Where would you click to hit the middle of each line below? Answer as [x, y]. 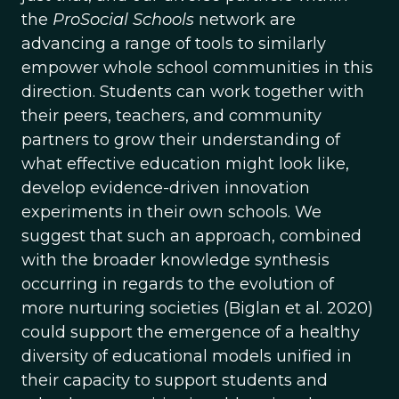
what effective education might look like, [185, 164]
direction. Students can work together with [193, 92]
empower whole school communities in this [197, 68]
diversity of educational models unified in [187, 356]
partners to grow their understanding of [181, 140]
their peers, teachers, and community [171, 116]
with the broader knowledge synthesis [175, 260]
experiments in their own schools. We [171, 212]
